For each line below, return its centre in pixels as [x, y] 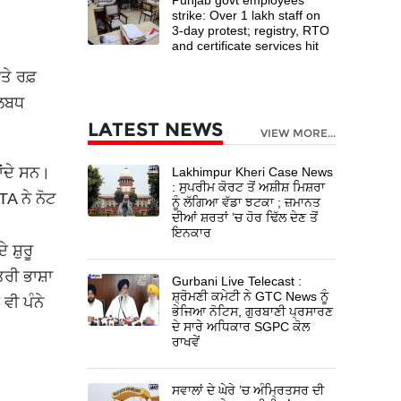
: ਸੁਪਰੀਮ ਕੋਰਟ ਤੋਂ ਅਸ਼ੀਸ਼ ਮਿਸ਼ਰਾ [249, 187]
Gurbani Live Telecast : [237, 281]
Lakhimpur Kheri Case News [253, 171]
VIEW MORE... [298, 132]
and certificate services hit [246, 45]
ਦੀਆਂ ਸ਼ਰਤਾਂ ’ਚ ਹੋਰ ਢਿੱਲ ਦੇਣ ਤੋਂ [245, 217]
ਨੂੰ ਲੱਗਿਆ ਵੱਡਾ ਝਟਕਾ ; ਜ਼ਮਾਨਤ [247, 202]
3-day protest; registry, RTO [251, 30]
